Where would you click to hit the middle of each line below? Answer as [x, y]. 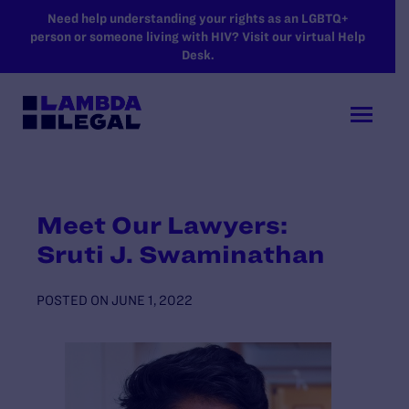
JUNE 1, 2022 [152, 300]
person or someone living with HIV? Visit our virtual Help [198, 37]
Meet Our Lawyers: [162, 225]
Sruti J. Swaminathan [181, 254]
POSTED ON [73, 300]
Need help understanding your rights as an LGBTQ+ [198, 18]
